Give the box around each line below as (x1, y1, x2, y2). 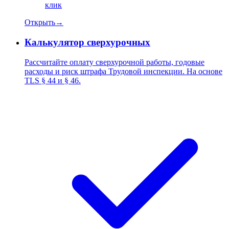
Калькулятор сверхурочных (25, 37, 150, 48)
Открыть (25, 18, 55, 27)
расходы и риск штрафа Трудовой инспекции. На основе (25, 66, 222, 76)
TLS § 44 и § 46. (25, 76, 81, 85)
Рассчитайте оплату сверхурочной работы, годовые (25, 57, 204, 66)
